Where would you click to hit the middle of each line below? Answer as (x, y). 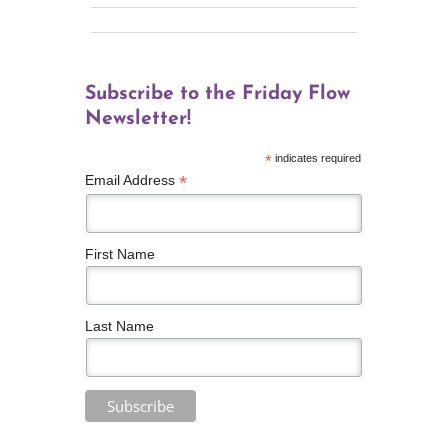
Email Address (131, 179)
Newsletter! (137, 118)
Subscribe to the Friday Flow (217, 93)
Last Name (119, 325)
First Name (119, 253)
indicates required (316, 157)
